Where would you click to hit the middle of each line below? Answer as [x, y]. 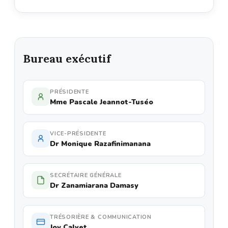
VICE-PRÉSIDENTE [78, 133]
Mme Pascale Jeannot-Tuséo [102, 102]
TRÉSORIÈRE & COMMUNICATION [101, 217]
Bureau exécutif [67, 58]
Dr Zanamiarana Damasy [94, 185]
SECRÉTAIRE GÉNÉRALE [86, 175]
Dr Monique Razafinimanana [100, 144]
